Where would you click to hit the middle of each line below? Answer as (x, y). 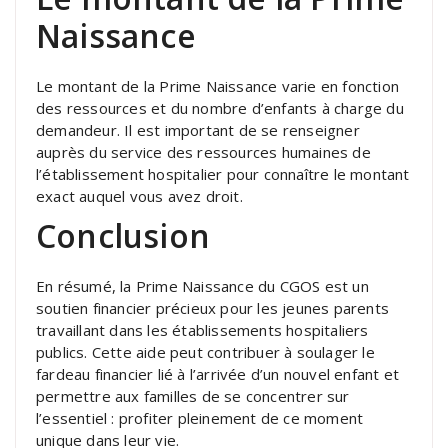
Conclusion (123, 235)
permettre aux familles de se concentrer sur (193, 395)
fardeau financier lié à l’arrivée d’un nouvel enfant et (218, 373)
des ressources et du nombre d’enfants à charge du (220, 107)
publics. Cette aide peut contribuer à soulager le (205, 351)
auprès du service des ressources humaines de (203, 151)
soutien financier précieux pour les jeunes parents (213, 307)
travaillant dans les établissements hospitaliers (202, 329)
